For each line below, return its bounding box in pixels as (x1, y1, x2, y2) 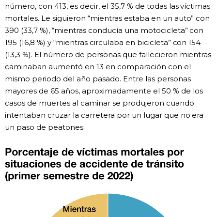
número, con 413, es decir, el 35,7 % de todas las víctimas (5, 1, 211, 11)
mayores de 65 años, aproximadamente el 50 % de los (5, 86, 203, 95)
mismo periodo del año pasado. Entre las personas (5, 74, 191, 83)
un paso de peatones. (5, 122, 85, 132)
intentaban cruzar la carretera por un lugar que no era (5, 110, 204, 120)
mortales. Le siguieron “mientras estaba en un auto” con (5, 13, 210, 23)
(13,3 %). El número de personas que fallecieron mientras (5, 49, 212, 59)
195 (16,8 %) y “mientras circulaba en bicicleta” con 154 (5, 37, 201, 47)
